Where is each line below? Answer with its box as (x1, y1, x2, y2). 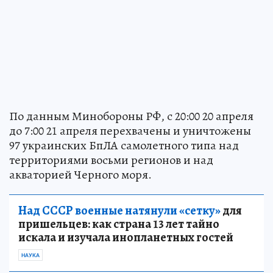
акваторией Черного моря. (9, 166, 152, 183)
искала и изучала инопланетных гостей (18, 229, 233, 246)
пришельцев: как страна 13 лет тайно (18, 215, 219, 232)
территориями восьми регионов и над (9, 151, 213, 168)
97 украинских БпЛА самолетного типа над (9, 136, 239, 154)
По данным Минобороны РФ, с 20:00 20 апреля (9, 107, 253, 124)
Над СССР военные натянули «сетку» (18, 202, 221, 219)
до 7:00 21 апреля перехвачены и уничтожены (9, 122, 251, 139)
